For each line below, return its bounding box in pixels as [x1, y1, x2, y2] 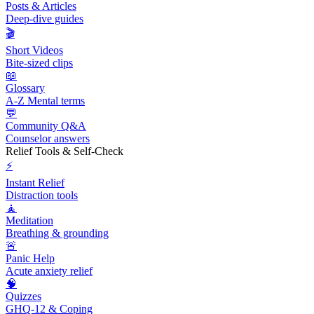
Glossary [6, 82, 45, 95]
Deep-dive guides [6, 13, 83, 25]
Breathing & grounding [6, 227, 109, 240]
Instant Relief [6, 177, 64, 189]
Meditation [6, 214, 53, 227]
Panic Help [6, 252, 55, 265]
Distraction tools [6, 189, 78, 202]
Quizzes [6, 290, 41, 303]
